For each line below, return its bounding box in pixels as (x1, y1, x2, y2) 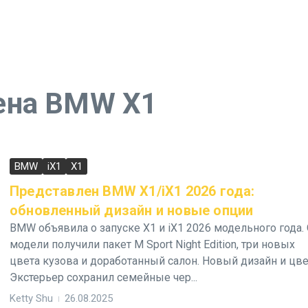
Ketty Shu (10, 292, 53, 305)
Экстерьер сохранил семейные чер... (10, 271, 197, 284)
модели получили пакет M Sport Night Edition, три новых (10, 238, 295, 251)
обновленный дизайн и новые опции (10, 202, 254, 219)
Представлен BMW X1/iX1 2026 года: (10, 183, 255, 199)
